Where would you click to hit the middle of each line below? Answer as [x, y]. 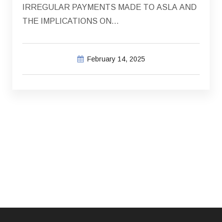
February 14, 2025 [116, 59]
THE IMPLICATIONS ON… [71, 21]
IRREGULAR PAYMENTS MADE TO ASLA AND [110, 7]
